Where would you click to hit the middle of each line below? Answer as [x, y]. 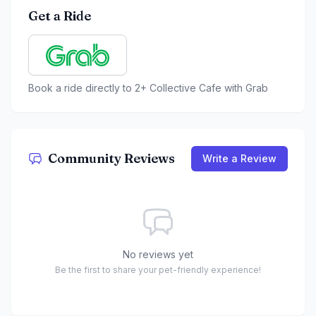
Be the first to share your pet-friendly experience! [158, 270]
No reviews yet [158, 255]
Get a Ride [60, 16]
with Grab [245, 88]
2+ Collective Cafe [178, 88]
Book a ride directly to [81, 88]
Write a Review [239, 159]
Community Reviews [111, 159]
